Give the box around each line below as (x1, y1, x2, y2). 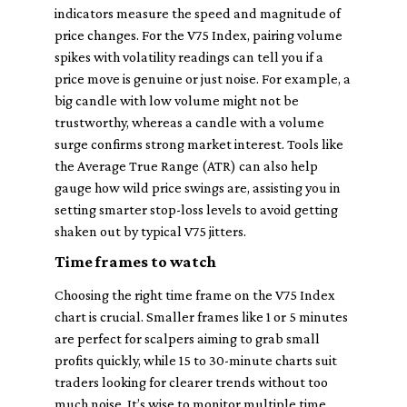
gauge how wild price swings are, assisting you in (55, 180, 341, 195)
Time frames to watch (55, 253, 216, 271)
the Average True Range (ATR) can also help (55, 158, 318, 174)
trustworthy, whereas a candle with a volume (55, 114, 324, 130)
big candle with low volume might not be (55, 93, 299, 108)
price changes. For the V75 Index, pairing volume (55, 27, 342, 43)
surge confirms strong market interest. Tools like (55, 136, 343, 152)
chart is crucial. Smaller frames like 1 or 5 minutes (55, 309, 348, 324)
